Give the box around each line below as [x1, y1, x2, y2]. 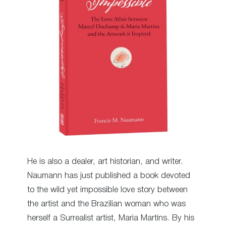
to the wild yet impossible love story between [27, 186, 188, 194]
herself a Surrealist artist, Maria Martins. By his [27, 214, 194, 222]
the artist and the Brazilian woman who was [27, 200, 186, 208]
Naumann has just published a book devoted [27, 172, 190, 180]
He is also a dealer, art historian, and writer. [27, 158, 183, 166]
